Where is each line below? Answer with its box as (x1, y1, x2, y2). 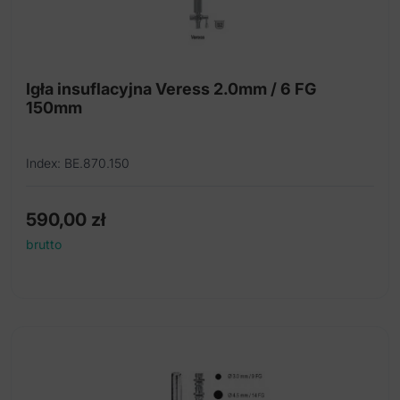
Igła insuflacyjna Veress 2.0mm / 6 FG (26, 79, 213, 98)
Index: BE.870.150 (26, 154, 129, 171)
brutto (26, 236, 62, 252)
